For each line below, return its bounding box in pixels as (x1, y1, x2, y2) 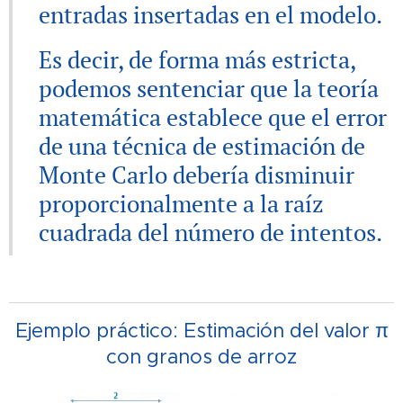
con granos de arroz (106, 344, 297, 369)
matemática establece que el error (39, 101, 387, 132)
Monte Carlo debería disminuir (39, 158, 354, 190)
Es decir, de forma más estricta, (39, 43, 355, 75)
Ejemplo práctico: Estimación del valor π (14, 318, 389, 343)
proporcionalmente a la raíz (39, 187, 324, 219)
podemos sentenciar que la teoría (39, 72, 379, 103)
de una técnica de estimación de (39, 130, 365, 161)
